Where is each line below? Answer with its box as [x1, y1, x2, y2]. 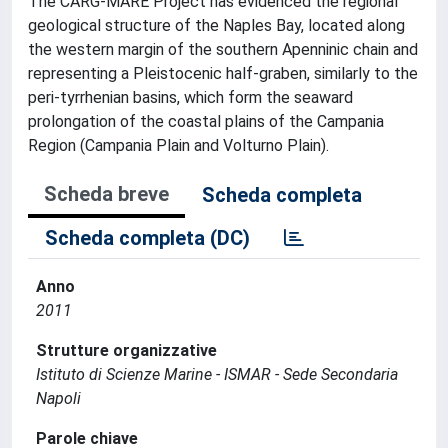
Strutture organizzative [36, 340, 217, 360]
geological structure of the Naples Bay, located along [28, 15, 405, 35]
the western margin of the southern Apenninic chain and [28, 39, 418, 59]
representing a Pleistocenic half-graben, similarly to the [28, 63, 418, 83]
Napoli [36, 388, 81, 408]
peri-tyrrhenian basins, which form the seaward [28, 87, 353, 107]
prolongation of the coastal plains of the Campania [28, 111, 384, 131]
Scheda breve [44, 181, 169, 206]
